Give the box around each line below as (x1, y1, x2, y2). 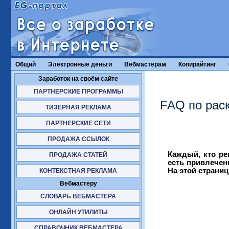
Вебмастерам (124, 60, 166, 68)
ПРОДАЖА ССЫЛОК (47, 135, 109, 143)
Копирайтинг (178, 60, 216, 68)
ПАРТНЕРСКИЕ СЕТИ (45, 120, 111, 127)
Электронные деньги (48, 60, 112, 68)
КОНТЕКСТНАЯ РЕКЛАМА (39, 167, 117, 175)
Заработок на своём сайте (38, 75, 118, 83)
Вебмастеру (59, 180, 97, 188)
